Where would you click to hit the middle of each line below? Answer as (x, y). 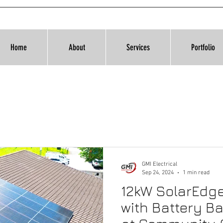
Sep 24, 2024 (158, 172)
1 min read (196, 172)
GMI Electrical (160, 164)
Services (138, 47)
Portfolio (203, 47)
